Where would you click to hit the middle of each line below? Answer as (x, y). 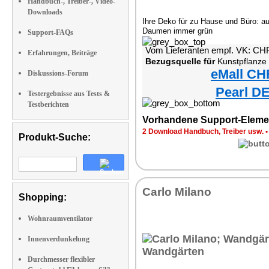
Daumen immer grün (177, 31)
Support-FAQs (50, 32)
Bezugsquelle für (180, 61)
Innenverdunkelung (59, 239)
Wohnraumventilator (60, 219)
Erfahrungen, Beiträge (62, 53)
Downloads (45, 12)
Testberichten (48, 104)
